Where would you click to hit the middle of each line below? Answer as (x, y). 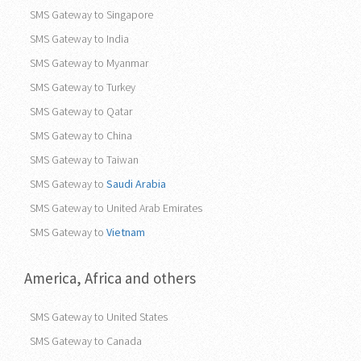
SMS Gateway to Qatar (81, 111)
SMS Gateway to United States (99, 316)
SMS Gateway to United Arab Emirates (116, 207)
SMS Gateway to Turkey (83, 87)
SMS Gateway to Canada (86, 340)
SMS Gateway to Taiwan (84, 159)
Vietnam (126, 232)
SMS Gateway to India (79, 38)
